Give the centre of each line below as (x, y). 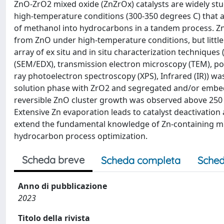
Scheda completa (141, 160)
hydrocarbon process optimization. (81, 136)
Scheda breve (53, 160)
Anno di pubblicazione (62, 186)
